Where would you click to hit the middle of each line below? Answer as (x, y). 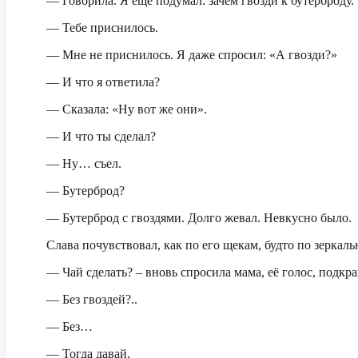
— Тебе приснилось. (102, 28)
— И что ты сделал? (101, 136)
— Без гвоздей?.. (92, 299)
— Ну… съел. (84, 163)
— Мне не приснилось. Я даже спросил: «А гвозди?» (192, 55)
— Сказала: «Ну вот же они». (127, 109)
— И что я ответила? (103, 82)
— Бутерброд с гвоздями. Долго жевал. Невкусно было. (199, 218)
